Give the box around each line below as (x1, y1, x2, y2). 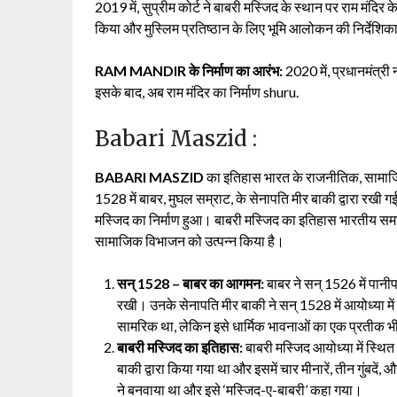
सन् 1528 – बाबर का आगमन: (117, 274, 264, 292)
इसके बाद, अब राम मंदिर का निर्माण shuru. (95, 82, 299, 100)
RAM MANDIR (95, 61, 186, 79)
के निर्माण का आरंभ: (186, 61, 283, 79)
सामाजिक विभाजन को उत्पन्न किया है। (95, 231, 284, 249)
